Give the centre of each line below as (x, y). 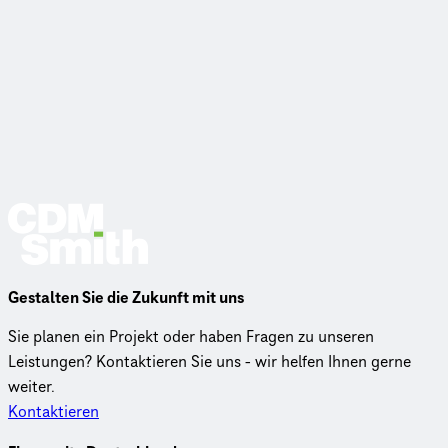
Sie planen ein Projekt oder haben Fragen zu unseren (191, 336)
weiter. (31, 386)
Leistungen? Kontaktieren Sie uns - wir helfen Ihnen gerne (209, 361)
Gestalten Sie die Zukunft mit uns (126, 298)
